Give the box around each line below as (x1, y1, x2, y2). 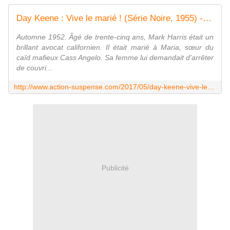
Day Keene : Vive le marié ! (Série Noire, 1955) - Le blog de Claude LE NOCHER (203, 13, 212, 23)
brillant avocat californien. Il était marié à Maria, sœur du (16, 43, 214, 51)
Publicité (101, 164, 129, 172)
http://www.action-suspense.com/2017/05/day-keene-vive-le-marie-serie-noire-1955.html (207, 82, 215, 91)
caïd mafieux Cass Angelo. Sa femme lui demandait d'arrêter (16, 53, 214, 62)
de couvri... (16, 63, 52, 72)
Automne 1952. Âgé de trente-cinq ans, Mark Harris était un (16, 32, 214, 41)
